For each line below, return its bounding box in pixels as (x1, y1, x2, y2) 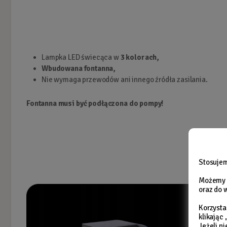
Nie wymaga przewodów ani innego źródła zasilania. (42, 74, 208, 84)
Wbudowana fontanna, (42, 63, 116, 73)
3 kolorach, (120, 52, 159, 62)
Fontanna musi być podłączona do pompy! (26, 98, 164, 108)
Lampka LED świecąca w (42, 52, 121, 62)
